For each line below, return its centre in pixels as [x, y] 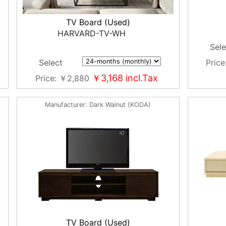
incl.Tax [140, 78]
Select [51, 63]
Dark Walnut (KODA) [120, 105]
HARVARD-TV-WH [94, 34]
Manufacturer [65, 105]
